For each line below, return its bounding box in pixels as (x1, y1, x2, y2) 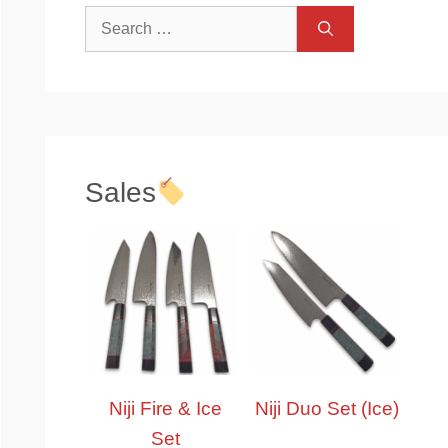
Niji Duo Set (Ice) (255, 397, 400, 419)
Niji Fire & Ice (109, 397, 223, 419)
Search (83, 9, 135, 27)
